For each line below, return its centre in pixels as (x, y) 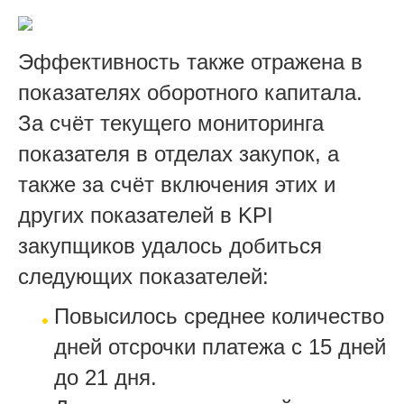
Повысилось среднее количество (219, 316)
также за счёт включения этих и (177, 184)
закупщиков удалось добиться (170, 245)
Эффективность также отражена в (190, 61)
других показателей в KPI (146, 215)
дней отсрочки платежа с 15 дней (220, 346)
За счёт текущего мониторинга (171, 123)
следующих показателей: (143, 276)
